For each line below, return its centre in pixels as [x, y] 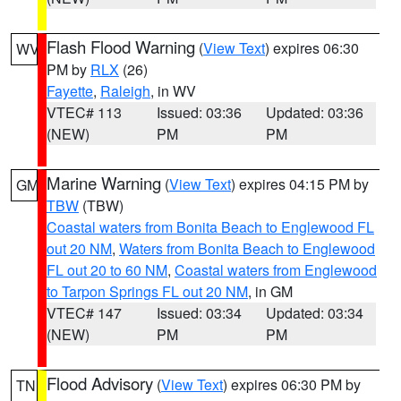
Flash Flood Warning [121, 47]
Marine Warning [104, 183]
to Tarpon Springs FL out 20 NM [147, 291]
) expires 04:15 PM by [300, 184]
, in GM [270, 291]
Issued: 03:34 [199, 313]
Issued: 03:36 [199, 112]
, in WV [173, 91]
